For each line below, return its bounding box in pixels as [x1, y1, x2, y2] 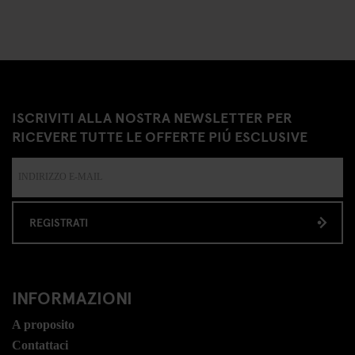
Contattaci [12, 338, 68, 352]
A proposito [12, 317, 74, 331]
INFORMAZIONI [12, 284, 132, 309]
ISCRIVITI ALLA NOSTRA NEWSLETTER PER [12, 106, 292, 127]
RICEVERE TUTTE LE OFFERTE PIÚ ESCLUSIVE [12, 125, 307, 146]
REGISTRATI [29, 214, 88, 230]
